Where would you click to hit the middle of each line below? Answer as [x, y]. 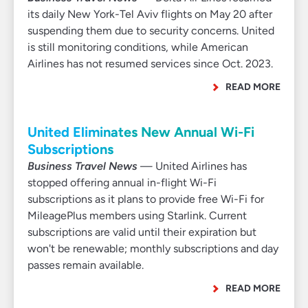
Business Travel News [82, 166]
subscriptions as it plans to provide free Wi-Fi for [146, 199]
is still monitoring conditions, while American [138, 47]
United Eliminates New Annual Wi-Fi [141, 132]
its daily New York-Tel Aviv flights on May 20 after [150, 14]
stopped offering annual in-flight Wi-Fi [122, 183]
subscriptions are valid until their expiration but [142, 232]
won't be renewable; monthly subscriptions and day [153, 249]
